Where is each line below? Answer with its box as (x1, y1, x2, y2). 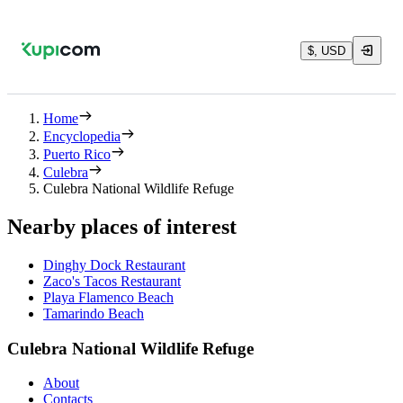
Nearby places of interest (7, 214, 237, 238)
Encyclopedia (43, 129, 121, 144)
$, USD (308, 43, 345, 58)
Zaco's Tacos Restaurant (43, 273, 181, 289)
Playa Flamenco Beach (43, 289, 174, 305)
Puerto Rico (43, 147, 111, 162)
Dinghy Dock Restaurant (43, 256, 185, 273)
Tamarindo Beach (43, 305, 144, 321)
